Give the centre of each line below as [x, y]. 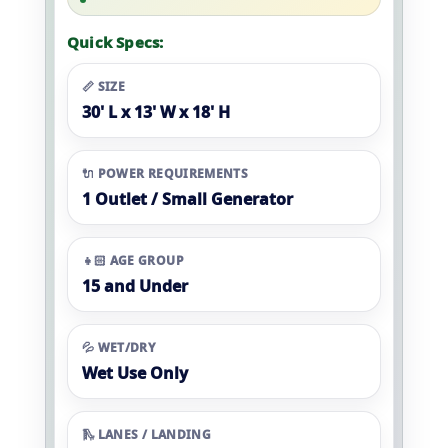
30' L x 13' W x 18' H [156, 112]
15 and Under [135, 286]
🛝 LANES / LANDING [146, 434]
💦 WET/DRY [119, 347]
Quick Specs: [115, 42]
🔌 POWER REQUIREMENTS [165, 173]
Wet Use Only [135, 373]
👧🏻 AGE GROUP [133, 260]
